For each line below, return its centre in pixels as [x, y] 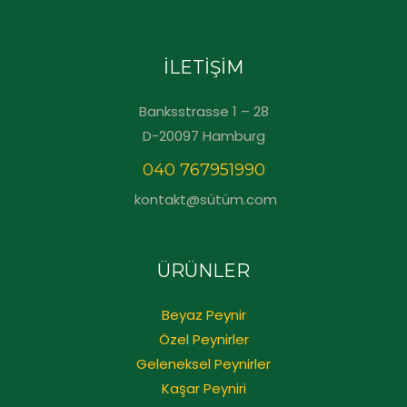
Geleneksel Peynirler [203, 364]
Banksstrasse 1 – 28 [203, 112]
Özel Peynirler [203, 340]
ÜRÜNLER [203, 271]
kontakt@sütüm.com [203, 200]
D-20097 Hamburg [203, 136]
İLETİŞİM [203, 68]
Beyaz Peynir [203, 315]
